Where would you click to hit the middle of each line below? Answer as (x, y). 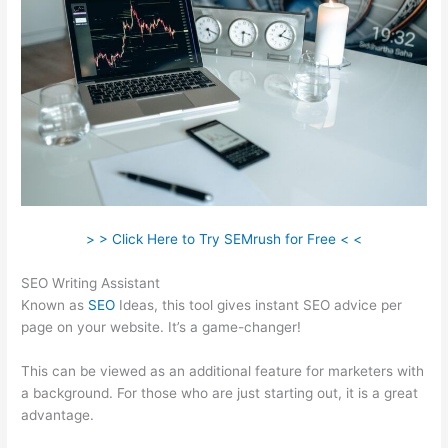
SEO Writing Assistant (91, 282)
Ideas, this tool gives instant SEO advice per (259, 304)
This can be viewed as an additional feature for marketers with (223, 370)
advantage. (58, 414)
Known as (55, 304)
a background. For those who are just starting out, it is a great (220, 392)
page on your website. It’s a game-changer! (161, 326)
